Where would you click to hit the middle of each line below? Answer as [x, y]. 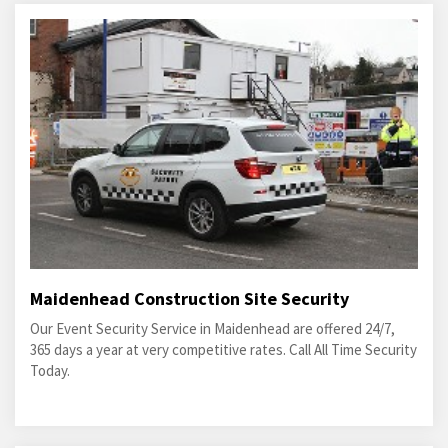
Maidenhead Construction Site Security [189, 299]
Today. [50, 371]
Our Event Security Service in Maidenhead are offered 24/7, [212, 329]
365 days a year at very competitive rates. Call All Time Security [223, 350]
